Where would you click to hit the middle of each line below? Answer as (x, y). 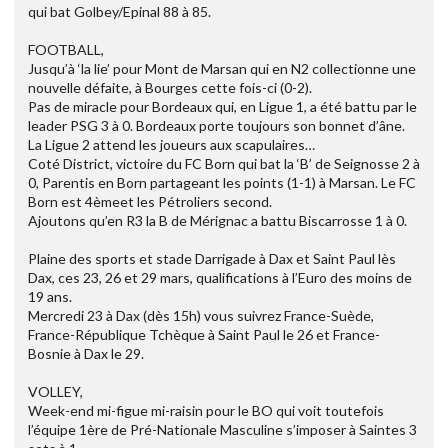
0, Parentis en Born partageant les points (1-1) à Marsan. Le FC (222, 183)
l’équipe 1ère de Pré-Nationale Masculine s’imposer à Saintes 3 (222, 430)
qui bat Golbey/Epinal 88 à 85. (119, 12)
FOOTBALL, (66, 50)
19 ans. (50, 297)
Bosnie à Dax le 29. (86, 354)
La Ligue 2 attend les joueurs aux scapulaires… (171, 145)
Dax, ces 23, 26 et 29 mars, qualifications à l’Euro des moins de (220, 278)
